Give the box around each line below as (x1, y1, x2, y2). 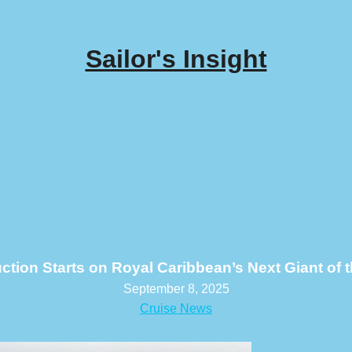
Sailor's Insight (85, 45, 267, 73)
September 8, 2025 (123, 282, 229, 295)
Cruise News (140, 302, 212, 315)
